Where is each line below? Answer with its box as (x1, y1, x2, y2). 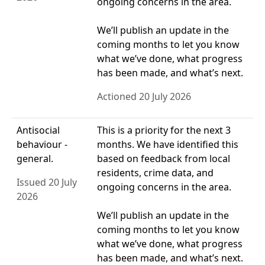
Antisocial (17, 124, 60, 137)
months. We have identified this (97, 138, 238, 151)
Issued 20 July (17, 176, 77, 189)
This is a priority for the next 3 (97, 124, 231, 137)
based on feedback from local (97, 152, 230, 166)
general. (17, 152, 53, 166)
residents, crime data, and (97, 166, 214, 180)
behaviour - (17, 138, 67, 151)
